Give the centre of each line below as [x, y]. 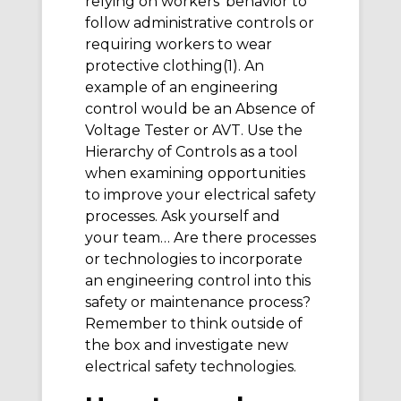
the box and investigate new [187, 346]
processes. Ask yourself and [183, 217]
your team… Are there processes [200, 238]
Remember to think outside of [194, 324]
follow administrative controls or [200, 23]
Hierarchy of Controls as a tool [192, 152]
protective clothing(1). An [175, 66]
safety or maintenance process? [198, 303]
